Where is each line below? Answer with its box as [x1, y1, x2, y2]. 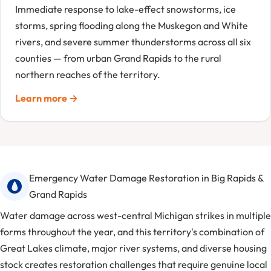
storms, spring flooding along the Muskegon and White [15, 19, 248, 32]
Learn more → [15, 92, 78, 105]
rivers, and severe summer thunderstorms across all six [15, 36, 251, 48]
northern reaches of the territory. [15, 68, 160, 81]
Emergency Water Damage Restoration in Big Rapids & [29, 172, 264, 184]
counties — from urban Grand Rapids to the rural [15, 52, 221, 65]
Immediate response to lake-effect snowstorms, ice [15, 3, 236, 16]
